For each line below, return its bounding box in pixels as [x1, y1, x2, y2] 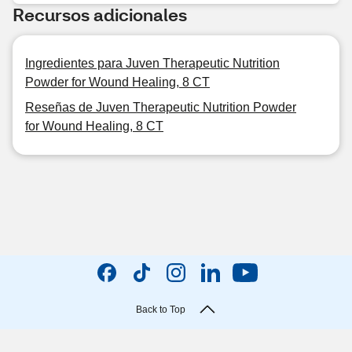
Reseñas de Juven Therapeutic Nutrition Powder [25, 101, 296, 114]
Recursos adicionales [13, 3, 187, 26]
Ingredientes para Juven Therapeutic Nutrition [25, 57, 280, 70]
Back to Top [135, 304, 185, 315]
